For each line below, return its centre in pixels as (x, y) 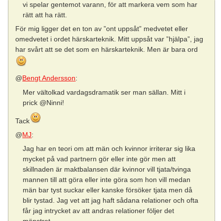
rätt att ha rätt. (45, 15)
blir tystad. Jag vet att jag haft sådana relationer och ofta (110, 201)
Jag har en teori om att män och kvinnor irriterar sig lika (109, 149)
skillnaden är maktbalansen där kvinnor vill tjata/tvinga (107, 169)
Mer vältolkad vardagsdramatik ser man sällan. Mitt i (104, 92)
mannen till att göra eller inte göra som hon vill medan (106, 180)
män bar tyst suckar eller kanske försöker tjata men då (107, 190)
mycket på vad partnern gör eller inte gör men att (99, 159)
